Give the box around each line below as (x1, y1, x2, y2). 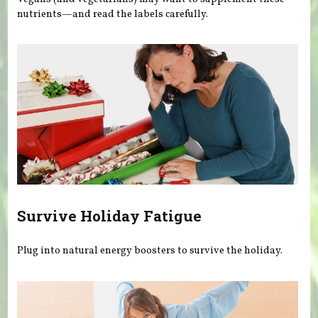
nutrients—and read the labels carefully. (17, 6, 209, 21)
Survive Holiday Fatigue (17, 205, 202, 226)
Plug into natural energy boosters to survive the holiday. (17, 243, 283, 258)
